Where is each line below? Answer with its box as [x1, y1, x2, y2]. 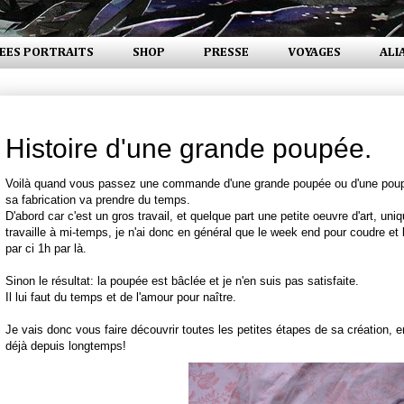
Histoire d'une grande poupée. [5, 133, 372, 163]
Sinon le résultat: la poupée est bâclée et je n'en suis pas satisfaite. [5, 273, 359, 288]
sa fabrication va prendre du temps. [5, 192, 190, 207]
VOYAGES [288, 46, 341, 60]
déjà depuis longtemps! [5, 338, 126, 353]
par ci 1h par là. [5, 241, 87, 255]
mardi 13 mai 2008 [5, 103, 111, 116]
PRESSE [204, 46, 249, 60]
